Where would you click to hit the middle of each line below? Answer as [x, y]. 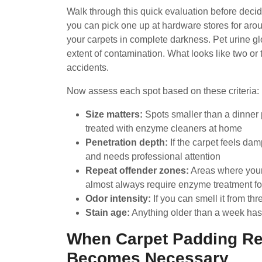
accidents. [88, 68]
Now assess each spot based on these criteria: [163, 91]
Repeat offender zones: [137, 170]
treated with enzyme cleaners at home [164, 128]
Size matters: [114, 114]
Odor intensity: [118, 199]
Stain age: [108, 213]
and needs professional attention [153, 156]
